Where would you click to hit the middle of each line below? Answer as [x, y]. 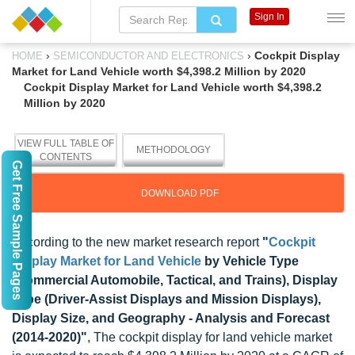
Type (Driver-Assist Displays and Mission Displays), [166, 299]
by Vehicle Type [252, 261]
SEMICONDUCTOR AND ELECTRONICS [149, 56]
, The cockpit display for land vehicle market [210, 337]
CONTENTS [66, 157]
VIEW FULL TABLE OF [66, 143]
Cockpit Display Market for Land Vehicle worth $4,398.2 [173, 87]
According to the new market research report [137, 242]
